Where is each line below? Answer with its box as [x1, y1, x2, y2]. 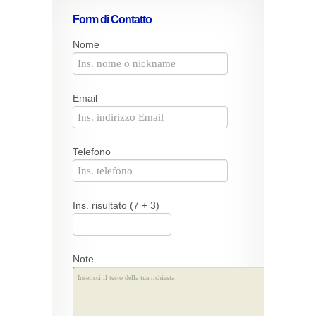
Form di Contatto [73, 13, 152, 25]
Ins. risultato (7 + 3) [73, 200, 159, 211]
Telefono [73, 146, 111, 157]
